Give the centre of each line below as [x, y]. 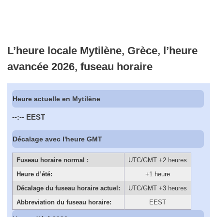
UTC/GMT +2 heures [158, 160]
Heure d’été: [34, 174]
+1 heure [158, 174]
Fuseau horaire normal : [52, 160]
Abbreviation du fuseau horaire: [64, 202]
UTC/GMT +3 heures [158, 188]
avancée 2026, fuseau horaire [80, 66]
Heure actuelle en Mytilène [57, 99]
